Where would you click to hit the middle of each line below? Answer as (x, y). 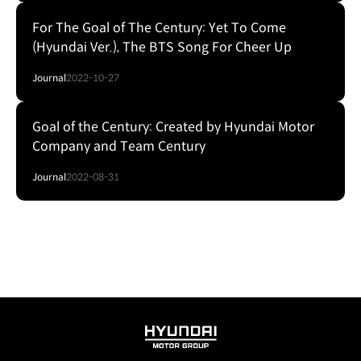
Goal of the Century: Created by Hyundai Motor (173, 127)
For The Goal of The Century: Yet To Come (159, 28)
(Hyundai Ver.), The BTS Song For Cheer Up (162, 47)
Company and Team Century (119, 146)
